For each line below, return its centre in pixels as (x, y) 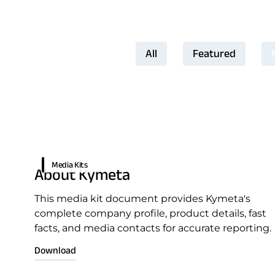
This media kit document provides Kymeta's (142, 199)
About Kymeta (82, 174)
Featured (214, 53)
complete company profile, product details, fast (150, 213)
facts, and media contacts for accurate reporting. (153, 228)
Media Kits (70, 165)
